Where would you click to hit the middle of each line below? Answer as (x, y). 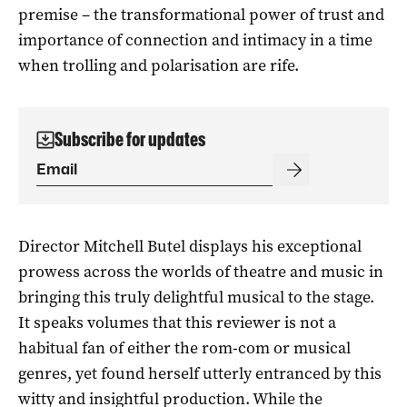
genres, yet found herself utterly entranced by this (200, 373)
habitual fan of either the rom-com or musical (184, 347)
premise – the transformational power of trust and (201, 14)
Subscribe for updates (130, 139)
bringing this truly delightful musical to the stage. (196, 297)
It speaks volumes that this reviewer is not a (177, 322)
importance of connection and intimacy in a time (195, 40)
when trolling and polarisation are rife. (159, 65)
